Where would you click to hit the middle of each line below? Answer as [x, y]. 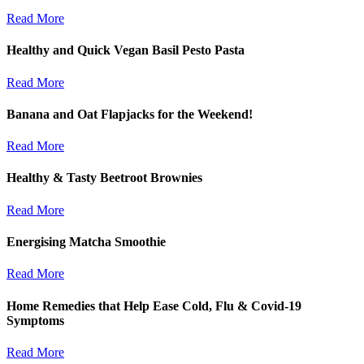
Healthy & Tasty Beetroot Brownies [104, 178]
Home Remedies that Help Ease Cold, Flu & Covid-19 [154, 305]
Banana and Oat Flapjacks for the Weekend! [130, 114]
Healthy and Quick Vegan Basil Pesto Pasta [126, 50]
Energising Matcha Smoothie [86, 241]
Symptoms [35, 320]
